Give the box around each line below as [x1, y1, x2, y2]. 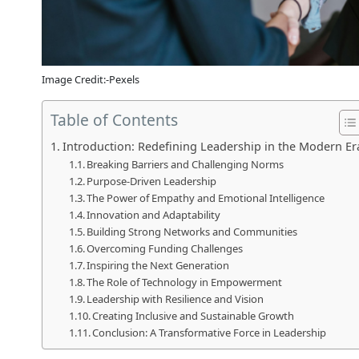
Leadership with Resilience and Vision [87, 291, 264, 306]
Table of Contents [50, 108, 178, 131]
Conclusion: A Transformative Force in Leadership [92, 325, 327, 340]
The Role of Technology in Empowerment [87, 274, 283, 289]
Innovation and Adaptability [87, 207, 221, 222]
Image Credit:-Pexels [42, 71, 139, 87]
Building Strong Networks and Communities [87, 224, 298, 239]
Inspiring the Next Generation [87, 257, 230, 272]
